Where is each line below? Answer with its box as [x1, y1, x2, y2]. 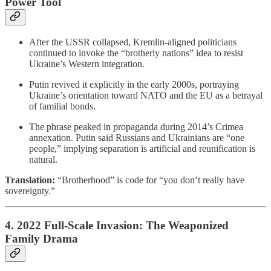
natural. [29, 154, 57, 165]
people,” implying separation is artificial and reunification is [29, 143, 255, 154]
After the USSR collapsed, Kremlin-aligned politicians [29, 36, 237, 47]
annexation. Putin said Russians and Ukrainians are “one [29, 132, 244, 143]
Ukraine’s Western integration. [29, 58, 145, 69]
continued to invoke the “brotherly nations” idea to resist [29, 47, 243, 58]
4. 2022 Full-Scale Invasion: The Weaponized [5, 218, 229, 232]
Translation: [5, 174, 55, 185]
